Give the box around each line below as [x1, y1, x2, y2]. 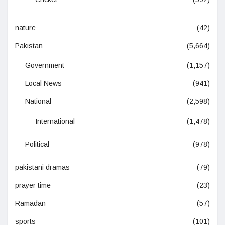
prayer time [15, 181, 51, 190]
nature [15, 24, 36, 32]
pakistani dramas [15, 163, 70, 172]
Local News [25, 79, 62, 88]
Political [25, 140, 49, 149]
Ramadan [15, 199, 46, 208]
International [35, 117, 75, 126]
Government [25, 61, 64, 70]
